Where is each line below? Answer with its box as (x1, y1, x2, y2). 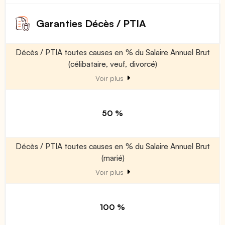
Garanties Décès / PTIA (36, 17, 147, 30)
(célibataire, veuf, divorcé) (68, 58, 157, 69)
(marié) (101, 152, 125, 163)
